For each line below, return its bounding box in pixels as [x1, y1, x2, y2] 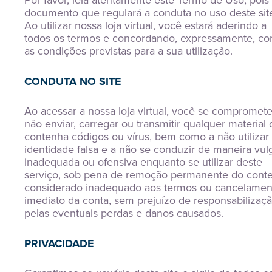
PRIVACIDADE [24, 236, 94, 251]
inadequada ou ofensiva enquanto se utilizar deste [24, 154, 262, 170]
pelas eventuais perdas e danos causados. [24, 205, 223, 221]
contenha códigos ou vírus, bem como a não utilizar [24, 129, 269, 144]
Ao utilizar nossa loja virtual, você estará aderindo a [24, 18, 267, 33]
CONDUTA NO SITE [24, 73, 121, 89]
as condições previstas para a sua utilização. [24, 43, 233, 59]
